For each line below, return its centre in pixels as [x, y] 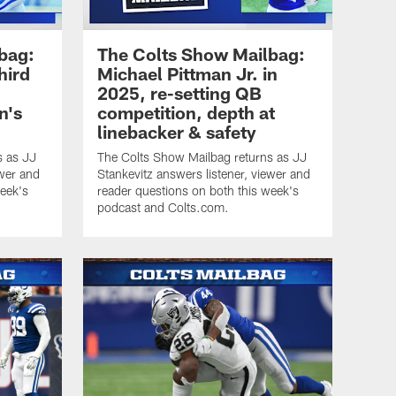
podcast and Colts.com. [163, 208]
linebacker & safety [177, 132]
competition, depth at [186, 113]
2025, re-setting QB [179, 93]
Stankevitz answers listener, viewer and [204, 174]
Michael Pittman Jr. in [187, 74]
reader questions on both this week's [198, 191]
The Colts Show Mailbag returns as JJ [202, 157]
